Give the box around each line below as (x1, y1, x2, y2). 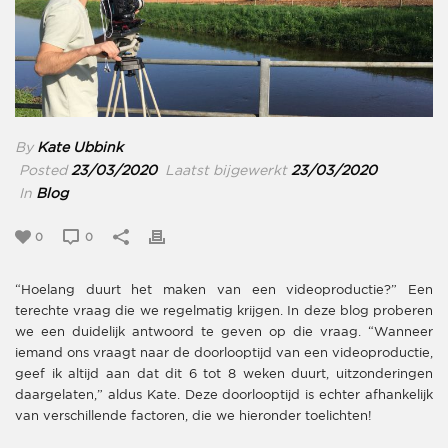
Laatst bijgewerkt (157, 164, 291, 177)
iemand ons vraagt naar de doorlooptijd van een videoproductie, (15, 347, 433, 359)
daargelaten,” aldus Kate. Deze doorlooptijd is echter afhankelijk (15, 389, 433, 401)
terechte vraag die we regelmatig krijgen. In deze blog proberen (15, 305, 433, 317)
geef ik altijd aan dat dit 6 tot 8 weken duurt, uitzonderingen (15, 368, 433, 380)
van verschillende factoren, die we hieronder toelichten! (15, 410, 372, 422)
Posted (15, 164, 71, 177)
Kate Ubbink (37, 141, 123, 154)
